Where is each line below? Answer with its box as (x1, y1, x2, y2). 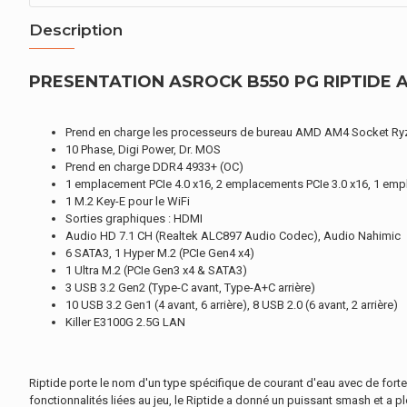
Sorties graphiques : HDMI (65, 212, 203, 225)
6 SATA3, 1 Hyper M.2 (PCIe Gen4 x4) (65, 246, 254, 260)
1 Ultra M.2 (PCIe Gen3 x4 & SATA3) (65, 263, 247, 277)
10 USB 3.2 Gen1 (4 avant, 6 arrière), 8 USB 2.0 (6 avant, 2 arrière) (65, 298, 398, 312)
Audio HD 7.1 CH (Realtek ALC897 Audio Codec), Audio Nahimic (65, 229, 401, 243)
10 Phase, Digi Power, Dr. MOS (65, 143, 221, 156)
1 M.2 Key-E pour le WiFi (65, 194, 190, 208)
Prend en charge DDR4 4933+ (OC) (65, 160, 243, 174)
